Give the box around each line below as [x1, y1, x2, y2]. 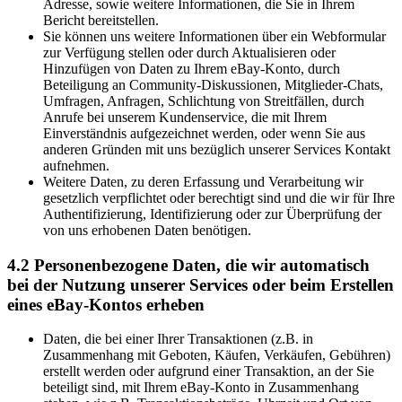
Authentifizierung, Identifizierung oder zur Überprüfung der [43, 206, 381, 222]
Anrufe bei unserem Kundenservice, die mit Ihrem [43, 109, 327, 125]
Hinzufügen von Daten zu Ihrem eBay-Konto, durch [43, 61, 340, 76]
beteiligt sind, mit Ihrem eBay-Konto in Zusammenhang [43, 380, 359, 396]
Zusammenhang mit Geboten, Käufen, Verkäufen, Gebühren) [43, 347, 390, 363]
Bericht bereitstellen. [43, 13, 159, 28]
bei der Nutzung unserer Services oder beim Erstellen [7, 275, 394, 294]
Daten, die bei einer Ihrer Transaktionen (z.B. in [43, 331, 313, 347]
